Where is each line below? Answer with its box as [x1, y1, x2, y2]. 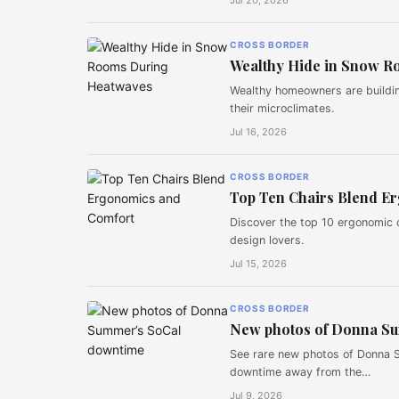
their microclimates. [230, 102, 334, 115]
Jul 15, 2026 [230, 257, 287, 270]
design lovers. [230, 233, 304, 247]
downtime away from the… [230, 365, 370, 379]
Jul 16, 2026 [230, 126, 287, 138]
